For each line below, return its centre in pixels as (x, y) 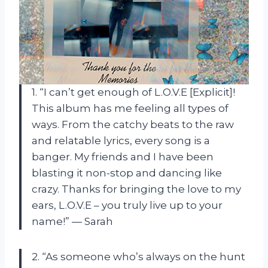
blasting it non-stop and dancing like (127, 173)
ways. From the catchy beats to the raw (133, 124)
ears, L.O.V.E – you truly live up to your (127, 205)
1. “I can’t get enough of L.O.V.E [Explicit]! (133, 92)
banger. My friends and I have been (123, 156)
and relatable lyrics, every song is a (121, 140)
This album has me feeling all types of (130, 108)
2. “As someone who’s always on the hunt (138, 256)
